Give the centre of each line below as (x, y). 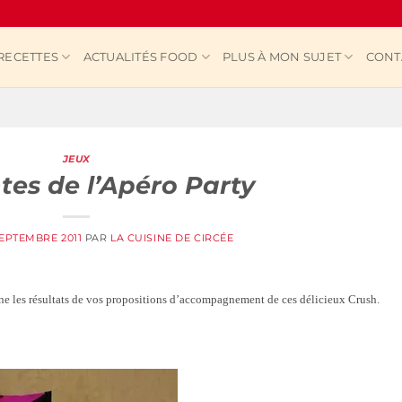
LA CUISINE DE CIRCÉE (172, 237)
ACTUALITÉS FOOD (140, 57)
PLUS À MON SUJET (282, 57)
